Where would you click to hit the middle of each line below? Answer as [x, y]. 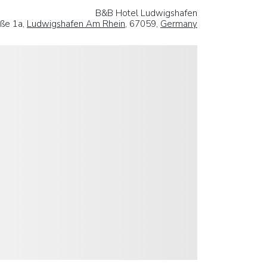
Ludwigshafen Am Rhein [76, 24]
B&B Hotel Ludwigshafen [146, 13]
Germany [179, 24]
